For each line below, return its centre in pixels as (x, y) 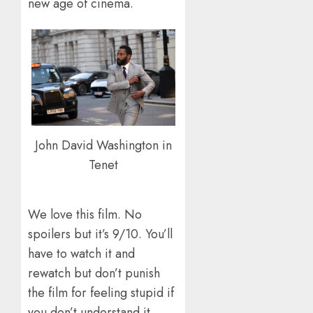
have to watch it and (81, 253)
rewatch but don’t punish (94, 273)
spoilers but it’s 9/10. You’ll (100, 234)
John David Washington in (103, 146)
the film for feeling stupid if (101, 292)
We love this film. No (85, 214)
